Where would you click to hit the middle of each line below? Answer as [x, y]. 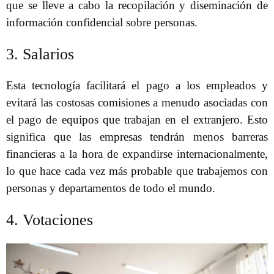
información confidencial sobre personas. [102, 23]
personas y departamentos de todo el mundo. [111, 188]
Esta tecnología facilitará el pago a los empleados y [137, 86]
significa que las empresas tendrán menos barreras [137, 137]
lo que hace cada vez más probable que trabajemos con [137, 171]
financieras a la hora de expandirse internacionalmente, [137, 154]
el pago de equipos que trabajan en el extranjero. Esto [137, 120]
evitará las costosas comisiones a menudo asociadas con [137, 103]
